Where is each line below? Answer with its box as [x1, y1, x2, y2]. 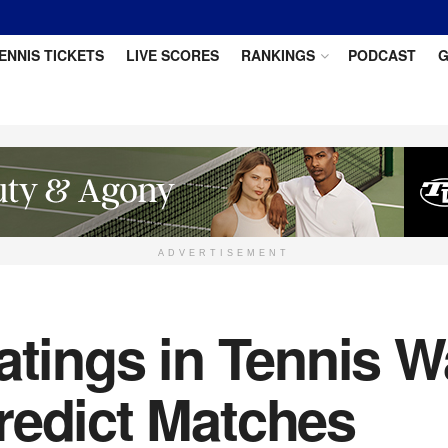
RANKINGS [240, 45, 315, 65]
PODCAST [347, 45, 416, 65]
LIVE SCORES [125, 45, 219, 65]
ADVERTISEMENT [158, 248, 290, 258]
